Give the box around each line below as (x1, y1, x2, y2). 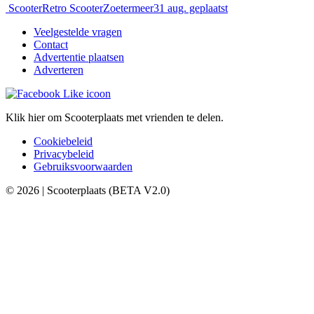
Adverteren (34, 63, 83, 76)
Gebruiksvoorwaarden (34, 160, 132, 172)
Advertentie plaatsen (34, 50, 124, 63)
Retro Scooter (42, 1, 103, 14)
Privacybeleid (34, 147, 94, 160)
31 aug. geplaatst (153, 1, 228, 14)
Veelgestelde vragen (34, 25, 122, 38)
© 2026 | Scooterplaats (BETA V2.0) (6, 184, 170, 196)
